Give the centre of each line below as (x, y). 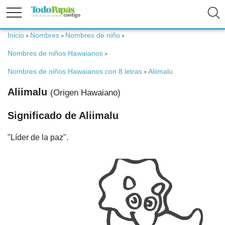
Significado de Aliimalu (63, 115)
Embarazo (26, 77)
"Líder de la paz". (38, 137)
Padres (21, 175)
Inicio (16, 35)
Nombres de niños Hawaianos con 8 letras (75, 71)
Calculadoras (32, 208)
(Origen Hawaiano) (85, 93)
